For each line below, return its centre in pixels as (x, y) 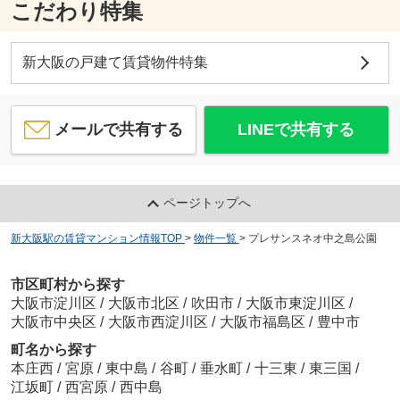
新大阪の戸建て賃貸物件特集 (115, 62)
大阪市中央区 (53, 321)
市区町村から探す (67, 284)
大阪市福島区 (262, 321)
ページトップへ (208, 203)
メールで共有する (119, 129)
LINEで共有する (296, 129)
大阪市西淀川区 (158, 321)
